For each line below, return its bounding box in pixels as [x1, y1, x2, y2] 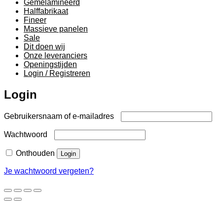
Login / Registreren [24, 69, 90, 77]
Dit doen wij [24, 42, 65, 51]
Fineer [24, 15, 46, 24]
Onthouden [16, 148, 55, 157]
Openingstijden [24, 60, 77, 69]
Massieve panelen [24, 24, 88, 33]
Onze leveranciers [24, 51, 87, 60]
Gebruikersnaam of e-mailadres [4, 111, 116, 120]
